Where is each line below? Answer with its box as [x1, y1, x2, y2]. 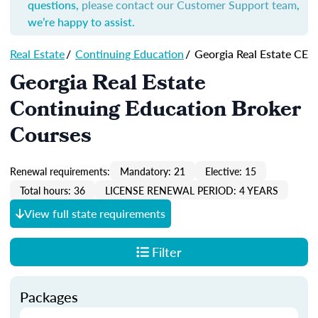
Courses [10, 120, 92, 155]
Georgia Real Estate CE [192, 45, 308, 62]
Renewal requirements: [10, 163, 110, 178]
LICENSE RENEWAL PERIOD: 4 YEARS [105, 182, 278, 197]
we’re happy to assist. [28, 13, 135, 30]
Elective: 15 [205, 163, 256, 178]
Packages [20, 287, 78, 307]
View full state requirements [24, 205, 165, 221]
